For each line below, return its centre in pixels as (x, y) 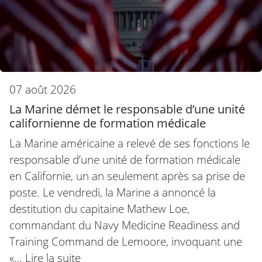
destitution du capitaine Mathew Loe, (99, 209)
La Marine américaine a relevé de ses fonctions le (130, 143)
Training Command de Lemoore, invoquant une (126, 242)
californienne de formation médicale (108, 123)
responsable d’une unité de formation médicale (125, 160)
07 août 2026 (43, 89)
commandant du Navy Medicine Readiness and (125, 225)
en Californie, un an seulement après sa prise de (127, 176)
